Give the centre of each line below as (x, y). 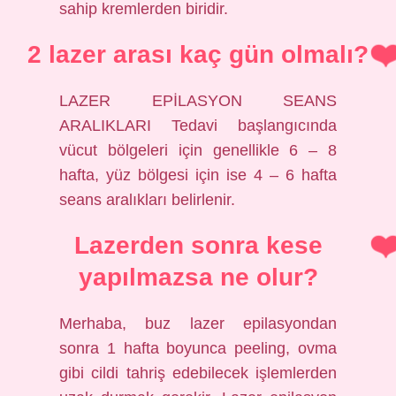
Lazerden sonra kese (198, 245)
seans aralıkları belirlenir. (148, 200)
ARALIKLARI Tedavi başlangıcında (198, 126)
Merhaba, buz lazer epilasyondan (198, 324)
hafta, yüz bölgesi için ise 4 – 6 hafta (198, 175)
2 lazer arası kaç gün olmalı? (198, 54)
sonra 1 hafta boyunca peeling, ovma (198, 348)
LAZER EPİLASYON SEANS (198, 101)
